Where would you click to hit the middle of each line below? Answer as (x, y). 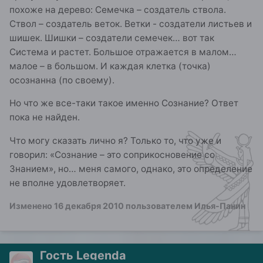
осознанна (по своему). (62, 80)
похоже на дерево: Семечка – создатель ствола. (118, 9)
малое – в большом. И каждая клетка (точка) (110, 66)
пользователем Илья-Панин (185, 206)
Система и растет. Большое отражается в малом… (123, 52)
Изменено (32, 206)
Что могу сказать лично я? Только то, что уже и (115, 140)
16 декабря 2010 (89, 206)
